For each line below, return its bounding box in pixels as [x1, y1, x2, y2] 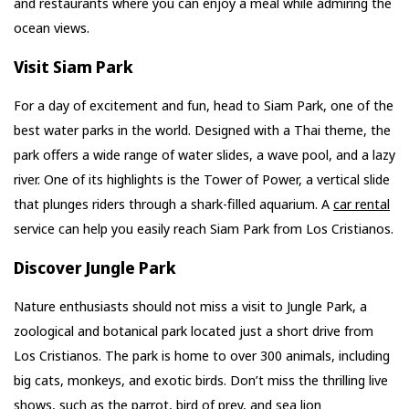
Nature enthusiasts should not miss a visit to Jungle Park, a [14, 297, 367, 316]
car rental [333, 194, 390, 214]
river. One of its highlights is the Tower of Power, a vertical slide [14, 170, 390, 189]
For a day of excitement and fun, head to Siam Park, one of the [14, 96, 393, 115]
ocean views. [14, 18, 89, 37]
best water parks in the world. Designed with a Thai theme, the [14, 121, 391, 140]
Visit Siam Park [14, 56, 133, 79]
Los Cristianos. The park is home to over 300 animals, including [14, 346, 390, 365]
